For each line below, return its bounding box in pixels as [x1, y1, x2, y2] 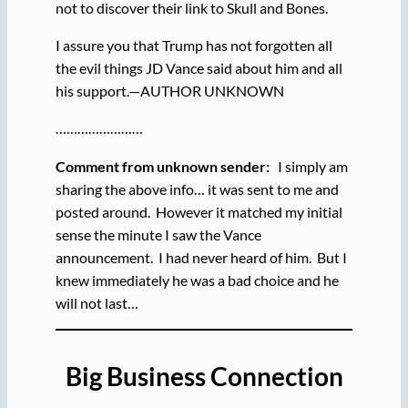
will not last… [55, 293, 138, 311]
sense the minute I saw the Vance [55, 225, 261, 243]
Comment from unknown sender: [55, 157, 272, 175]
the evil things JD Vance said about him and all [55, 59, 342, 77]
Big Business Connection [65, 360, 343, 392]
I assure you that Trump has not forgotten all [55, 36, 332, 55]
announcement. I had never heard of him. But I [55, 248, 347, 266]
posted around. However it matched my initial [55, 202, 342, 220]
